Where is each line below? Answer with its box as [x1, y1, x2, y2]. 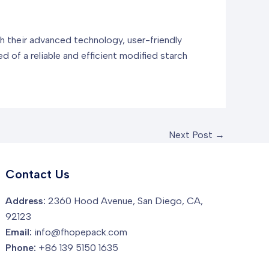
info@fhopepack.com [34, 226, 128, 238]
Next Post [169, 129, 215, 141]
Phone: [5, 242, 37, 254]
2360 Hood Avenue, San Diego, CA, [46, 195, 204, 207]
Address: [5, 195, 46, 207]
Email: [5, 226, 32, 238]
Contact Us [5, 167, 70, 182]
